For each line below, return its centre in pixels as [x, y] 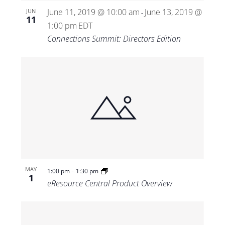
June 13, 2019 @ [173, 12]
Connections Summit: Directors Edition [114, 38]
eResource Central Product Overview [109, 184]
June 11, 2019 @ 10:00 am [93, 12]
